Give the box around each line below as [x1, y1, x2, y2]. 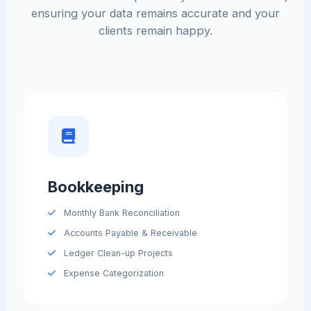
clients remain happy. [99, 23, 212, 37]
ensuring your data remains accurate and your [31, 6, 280, 20]
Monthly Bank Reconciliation [60, 208, 180, 219]
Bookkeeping [48, 177, 144, 196]
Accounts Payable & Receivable [60, 228, 197, 239]
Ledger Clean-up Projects [60, 248, 173, 259]
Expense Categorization [60, 268, 164, 279]
